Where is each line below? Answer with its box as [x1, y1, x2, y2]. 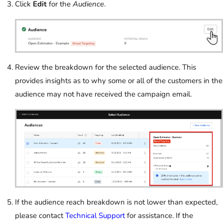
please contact [15, 210, 65, 221]
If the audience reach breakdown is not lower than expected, [15, 197, 218, 207]
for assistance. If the [125, 210, 193, 221]
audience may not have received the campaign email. [15, 89, 194, 100]
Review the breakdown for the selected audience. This [15, 62, 196, 73]
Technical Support [65, 210, 125, 221]
